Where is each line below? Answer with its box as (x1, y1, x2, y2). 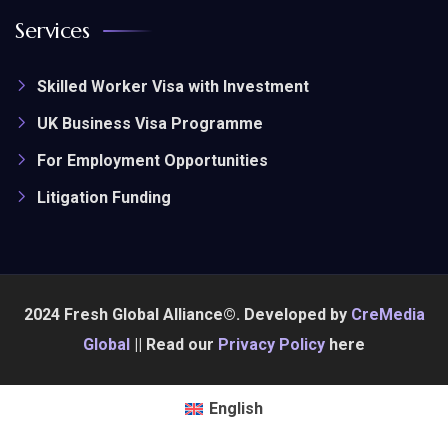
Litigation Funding (37, 188, 171, 208)
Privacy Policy (218, 335, 325, 355)
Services (15, 17, 89, 45)
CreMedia (350, 305, 425, 325)
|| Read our (130, 335, 218, 355)
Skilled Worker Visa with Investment (37, 77, 309, 97)
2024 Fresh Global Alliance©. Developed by (23, 305, 351, 325)
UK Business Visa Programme (37, 114, 263, 134)
